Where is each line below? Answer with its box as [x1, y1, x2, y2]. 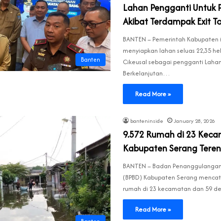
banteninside [130, 117, 163, 125]
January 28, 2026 [174, 117, 215, 125]
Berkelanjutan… [123, 69, 170, 78]
